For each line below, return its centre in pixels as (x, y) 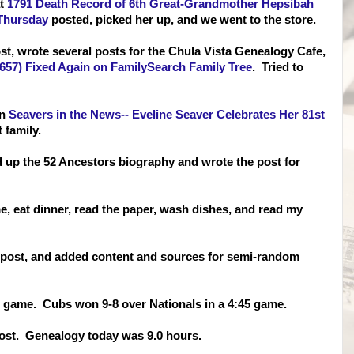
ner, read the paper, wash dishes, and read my (177, 209)
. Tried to (278, 67)
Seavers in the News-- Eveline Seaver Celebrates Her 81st (167, 115)
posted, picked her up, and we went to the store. (182, 20)
